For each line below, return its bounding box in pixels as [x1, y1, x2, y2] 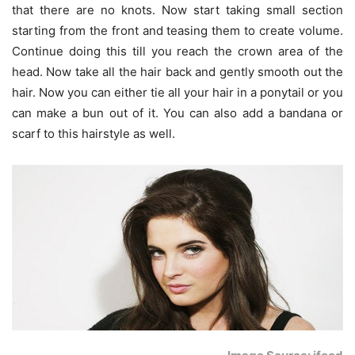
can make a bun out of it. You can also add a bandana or [12, 105, 343, 120]
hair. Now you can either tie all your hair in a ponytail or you [12, 84, 343, 100]
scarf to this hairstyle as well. [12, 125, 175, 141]
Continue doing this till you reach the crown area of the [12, 43, 343, 59]
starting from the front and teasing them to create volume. [12, 22, 343, 38]
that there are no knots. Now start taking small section [12, 2, 343, 17]
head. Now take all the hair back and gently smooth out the [12, 63, 343, 79]
